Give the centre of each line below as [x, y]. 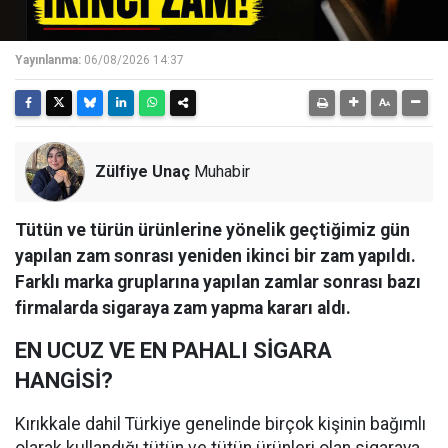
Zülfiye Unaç [142, 171]
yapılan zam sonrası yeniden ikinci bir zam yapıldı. [215, 255]
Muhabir [220, 171]
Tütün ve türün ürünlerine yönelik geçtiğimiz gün [212, 229]
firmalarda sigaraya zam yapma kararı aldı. [183, 307]
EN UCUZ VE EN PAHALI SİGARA [173, 350]
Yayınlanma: [48, 59]
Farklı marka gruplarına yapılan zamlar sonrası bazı [218, 281]
